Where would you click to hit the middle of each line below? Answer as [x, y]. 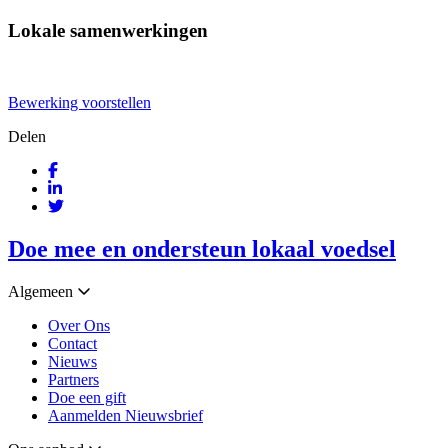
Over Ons [79, 326]
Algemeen [40, 292]
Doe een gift [87, 398]
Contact [72, 344]
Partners [73, 380]
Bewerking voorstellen [79, 103]
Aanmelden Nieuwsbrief [125, 416]
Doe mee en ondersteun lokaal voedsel [202, 249]
